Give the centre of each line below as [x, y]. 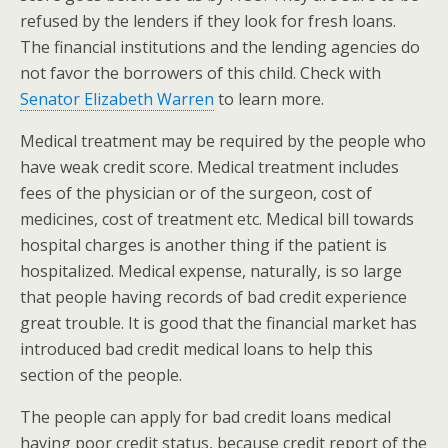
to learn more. [269, 99]
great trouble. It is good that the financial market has [218, 323]
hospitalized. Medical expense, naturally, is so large [211, 271]
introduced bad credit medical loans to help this [196, 349]
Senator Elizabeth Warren [117, 99]
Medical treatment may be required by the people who [223, 141]
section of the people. [101, 375]
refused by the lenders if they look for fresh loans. [208, 21]
